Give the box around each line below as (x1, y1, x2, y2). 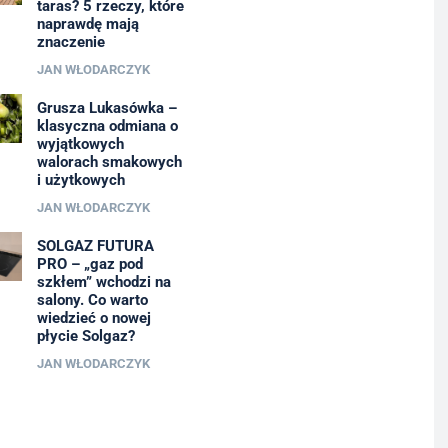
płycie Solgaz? (36, 326, 135, 345)
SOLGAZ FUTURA (36, 236, 154, 255)
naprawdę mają (36, 14, 139, 33)
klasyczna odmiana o (36, 116, 178, 135)
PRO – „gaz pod (36, 254, 143, 273)
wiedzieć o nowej (36, 308, 151, 327)
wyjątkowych (36, 134, 124, 153)
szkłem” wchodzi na (36, 272, 171, 291)
